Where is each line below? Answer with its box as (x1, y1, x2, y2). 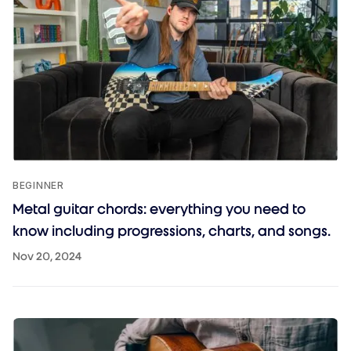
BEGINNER (13, 179, 64, 191)
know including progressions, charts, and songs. (13, 222, 331, 240)
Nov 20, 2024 (13, 249, 81, 263)
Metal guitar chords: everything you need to (13, 200, 306, 218)
